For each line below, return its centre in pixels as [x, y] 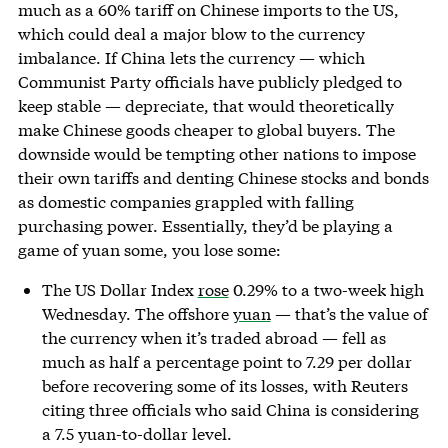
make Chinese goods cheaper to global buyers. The [206, 129]
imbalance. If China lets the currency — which [191, 57]
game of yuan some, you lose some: [149, 249]
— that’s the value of [349, 313]
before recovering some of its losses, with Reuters [224, 385]
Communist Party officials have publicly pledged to [209, 81]
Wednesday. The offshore [137, 313]
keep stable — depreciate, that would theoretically [205, 105]
